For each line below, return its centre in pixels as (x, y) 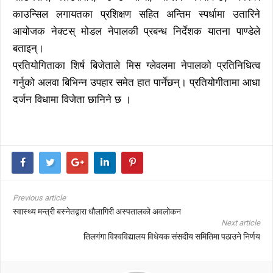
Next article (241, 222)
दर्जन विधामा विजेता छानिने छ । (72, 99)
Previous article (39, 197)
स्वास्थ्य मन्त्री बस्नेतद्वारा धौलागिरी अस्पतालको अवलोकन (97, 211)
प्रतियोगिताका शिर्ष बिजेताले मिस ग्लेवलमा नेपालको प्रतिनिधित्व (136, 65)
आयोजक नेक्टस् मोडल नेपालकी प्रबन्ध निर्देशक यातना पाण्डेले (136, 31)
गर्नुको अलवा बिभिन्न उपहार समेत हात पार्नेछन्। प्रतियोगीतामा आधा (136, 82)
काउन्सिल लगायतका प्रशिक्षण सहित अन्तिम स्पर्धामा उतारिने (136, 14)
